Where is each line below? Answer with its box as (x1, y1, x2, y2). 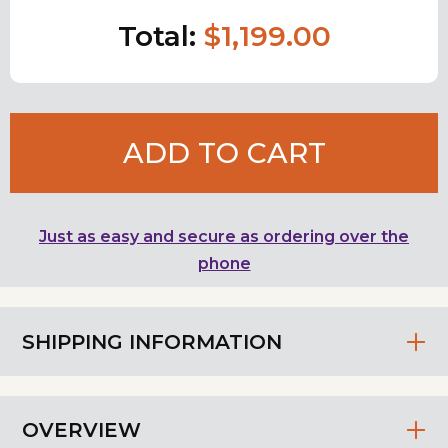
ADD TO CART (122, 136, 326, 171)
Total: (117, 19, 204, 54)
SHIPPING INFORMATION (22, 329, 283, 354)
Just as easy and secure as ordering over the (39, 227, 409, 247)
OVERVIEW (22, 418, 142, 443)
